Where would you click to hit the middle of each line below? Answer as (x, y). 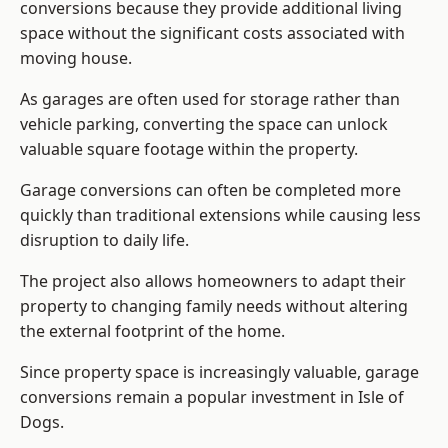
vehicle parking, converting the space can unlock (204, 124)
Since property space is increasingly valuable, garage (219, 372)
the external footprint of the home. (152, 331)
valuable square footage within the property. (189, 149)
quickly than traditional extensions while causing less (220, 215)
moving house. (76, 58)
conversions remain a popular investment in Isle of (212, 397)
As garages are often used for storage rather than (210, 99)
